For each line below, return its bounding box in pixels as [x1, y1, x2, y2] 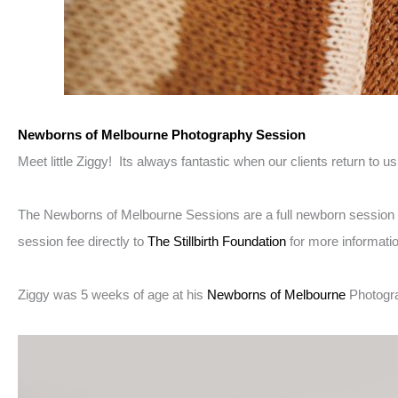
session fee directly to [18, 234, 147, 250]
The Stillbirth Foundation [147, 234, 286, 250]
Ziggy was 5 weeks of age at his [18, 287, 207, 303]
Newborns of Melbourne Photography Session [18, 127, 306, 143]
